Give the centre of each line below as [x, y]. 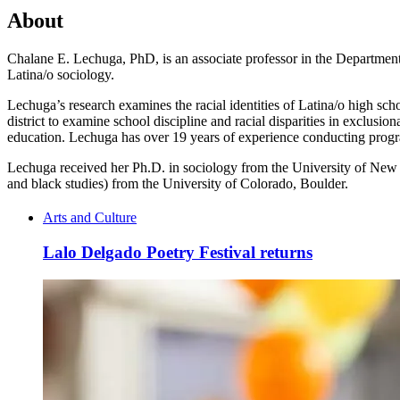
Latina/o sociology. [61, 75]
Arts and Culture [90, 218]
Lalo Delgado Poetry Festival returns [178, 252]
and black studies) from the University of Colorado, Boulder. [178, 184]
